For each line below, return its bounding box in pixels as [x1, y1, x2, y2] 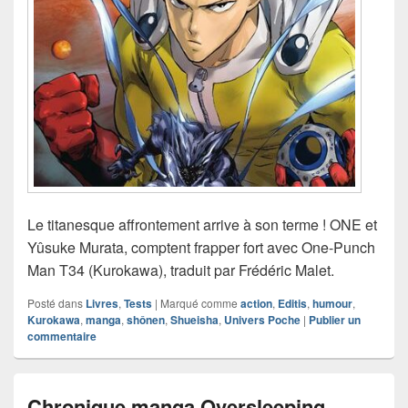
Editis [278, 295, 307, 312]
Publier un [309, 311, 361, 329]
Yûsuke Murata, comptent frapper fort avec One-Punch [27, 237, 375, 259]
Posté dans [27, 295, 83, 311]
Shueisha [170, 311, 219, 329]
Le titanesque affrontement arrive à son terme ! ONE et [27, 214, 377, 236]
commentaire [27, 328, 97, 345]
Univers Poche [224, 311, 301, 329]
